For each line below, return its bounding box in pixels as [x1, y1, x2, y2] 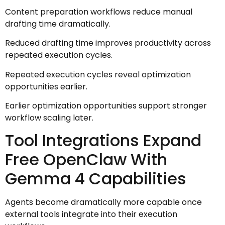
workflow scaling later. [5, 112, 93, 124]
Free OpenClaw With [5, 148, 167, 171]
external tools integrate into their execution [5, 208, 177, 220]
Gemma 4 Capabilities [5, 167, 186, 190]
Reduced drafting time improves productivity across [5, 37, 211, 49]
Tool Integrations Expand [5, 129, 201, 152]
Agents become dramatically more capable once [5, 196, 202, 208]
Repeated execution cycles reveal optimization [5, 68, 191, 80]
